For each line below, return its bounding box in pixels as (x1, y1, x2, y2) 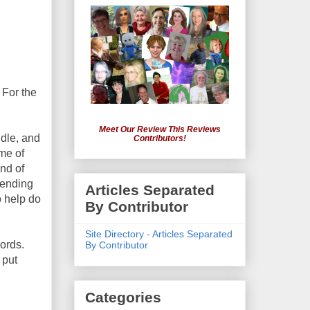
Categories (85, 289, 161, 306)
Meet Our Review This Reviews (99, 125, 221, 135)
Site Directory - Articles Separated (85, 228, 232, 239)
